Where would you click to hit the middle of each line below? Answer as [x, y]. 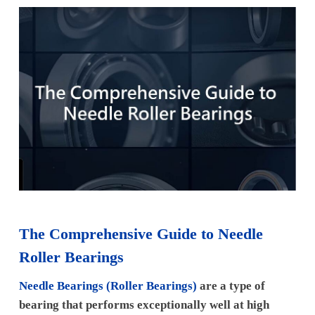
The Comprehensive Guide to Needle [141, 233]
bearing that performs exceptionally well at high [144, 304]
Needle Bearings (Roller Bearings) [109, 285]
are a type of [232, 285]
